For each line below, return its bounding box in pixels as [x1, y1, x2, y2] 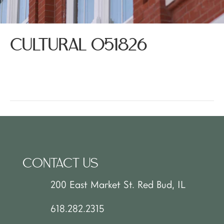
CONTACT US [22, 157, 98, 171]
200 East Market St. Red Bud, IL [50, 178, 185, 190]
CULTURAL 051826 [10, 37, 147, 55]
